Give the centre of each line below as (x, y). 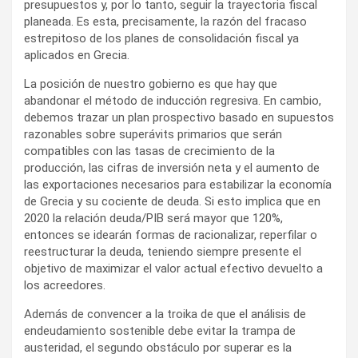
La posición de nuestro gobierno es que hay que (151, 84)
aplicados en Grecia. (77, 55)
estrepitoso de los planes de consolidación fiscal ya (161, 38)
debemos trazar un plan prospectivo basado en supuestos (179, 117)
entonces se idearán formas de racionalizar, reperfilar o (171, 235)
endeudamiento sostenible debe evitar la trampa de (160, 330)
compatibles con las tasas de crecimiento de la (149, 151)
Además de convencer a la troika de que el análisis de (165, 314)
